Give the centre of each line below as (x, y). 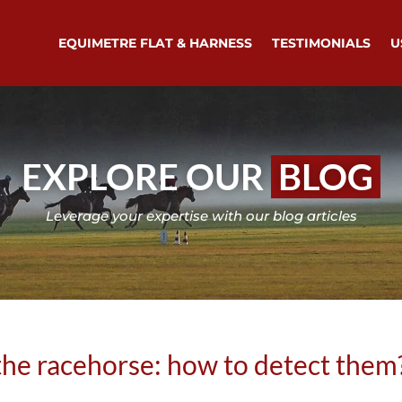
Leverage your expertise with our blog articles (201, 215)
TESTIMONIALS (321, 43)
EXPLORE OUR (146, 176)
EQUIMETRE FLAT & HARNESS (155, 43)
